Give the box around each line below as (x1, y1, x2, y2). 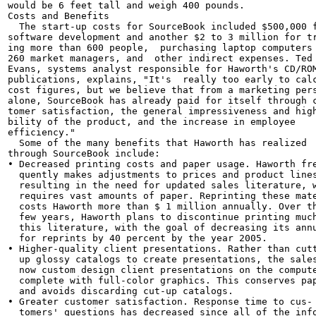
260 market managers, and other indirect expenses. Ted (8, 53, 312, 63)
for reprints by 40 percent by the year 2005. (8, 233, 267, 243)
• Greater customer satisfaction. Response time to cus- (8, 296, 312, 307)
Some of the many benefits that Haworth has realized (8, 138, 307, 148)
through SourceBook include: (8, 148, 160, 159)
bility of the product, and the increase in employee (8, 116, 296, 127)
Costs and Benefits (8, 11, 109, 21)
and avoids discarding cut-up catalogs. (8, 286, 233, 296)
